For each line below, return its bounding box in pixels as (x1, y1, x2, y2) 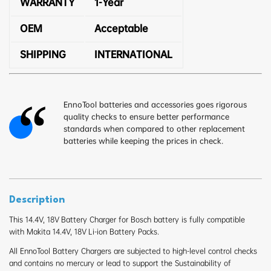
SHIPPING (20, 48, 66, 61)
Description (9, 194, 65, 205)
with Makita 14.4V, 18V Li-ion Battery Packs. (9, 226, 159, 237)
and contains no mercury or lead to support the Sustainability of (9, 258, 231, 268)
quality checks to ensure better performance (64, 111, 229, 122)
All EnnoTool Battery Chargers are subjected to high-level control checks (9, 246, 257, 256)
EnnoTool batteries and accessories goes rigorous (64, 99, 247, 109)
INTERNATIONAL (94, 48, 172, 61)
